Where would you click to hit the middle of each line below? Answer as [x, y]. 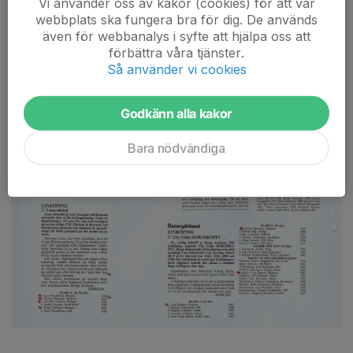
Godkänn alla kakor [176, 113]
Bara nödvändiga [176, 148]
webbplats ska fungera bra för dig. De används [176, 19]
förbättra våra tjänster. [176, 52]
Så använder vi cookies [176, 69]
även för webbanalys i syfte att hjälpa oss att [176, 36]
